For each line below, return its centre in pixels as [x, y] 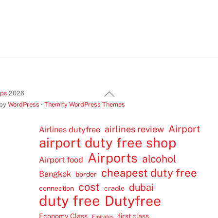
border [86, 174]
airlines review [135, 129]
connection [57, 189]
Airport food [61, 160]
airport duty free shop [108, 143]
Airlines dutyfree [70, 130]
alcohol [159, 159]
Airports [113, 158]
